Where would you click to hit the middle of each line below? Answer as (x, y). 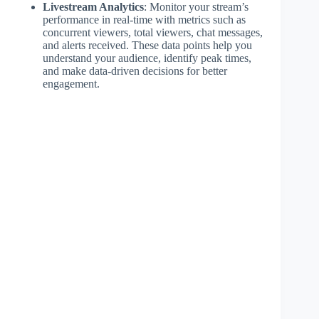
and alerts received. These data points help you (147, 45)
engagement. (71, 83)
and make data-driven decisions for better (135, 70)
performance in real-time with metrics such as (144, 19)
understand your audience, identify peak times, (147, 58)
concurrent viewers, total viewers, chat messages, (153, 32)
